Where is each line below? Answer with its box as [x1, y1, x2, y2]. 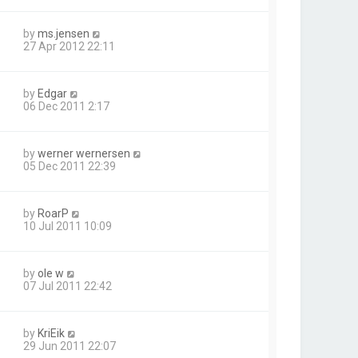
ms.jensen [38, 27, 89, 41]
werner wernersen [38, 147, 130, 161]
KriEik [38, 327, 65, 340]
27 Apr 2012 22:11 [23, 40, 115, 54]
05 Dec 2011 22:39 [23, 160, 116, 173]
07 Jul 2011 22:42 [23, 280, 112, 293]
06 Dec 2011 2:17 [23, 100, 109, 113]
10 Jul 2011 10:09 [23, 220, 112, 233]
